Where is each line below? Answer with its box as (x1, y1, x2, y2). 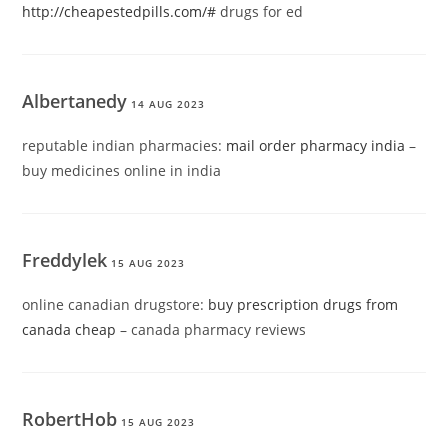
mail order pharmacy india (226, 136, 406, 156)
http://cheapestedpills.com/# (22, 2, 217, 22)
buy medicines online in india (22, 161, 222, 181)
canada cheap (22, 320, 117, 340)
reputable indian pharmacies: (22, 136, 227, 156)
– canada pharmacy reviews (116, 320, 307, 340)
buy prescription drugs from (208, 295, 399, 315)
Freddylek (22, 248, 108, 273)
